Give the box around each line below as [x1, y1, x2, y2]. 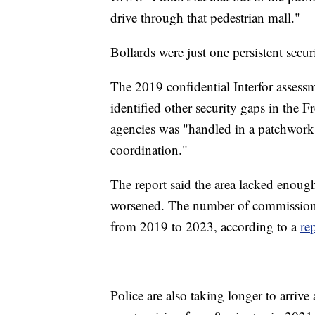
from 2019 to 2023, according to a [110, 217, 300, 235]
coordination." [110, 140, 188, 158]
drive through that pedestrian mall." [110, 8, 300, 26]
